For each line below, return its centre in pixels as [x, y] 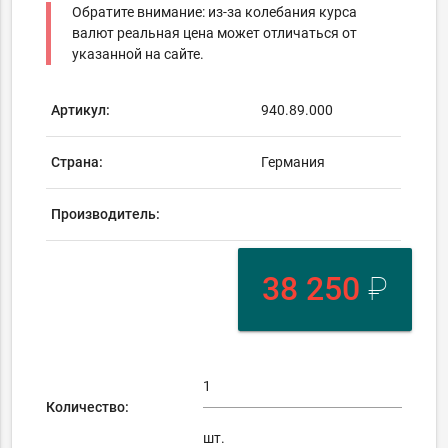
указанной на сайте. [138, 54]
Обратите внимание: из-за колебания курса [215, 12]
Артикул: [81, 110]
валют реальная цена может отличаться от [215, 33]
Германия [293, 162]
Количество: [88, 406]
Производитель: [106, 214]
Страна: [77, 162]
